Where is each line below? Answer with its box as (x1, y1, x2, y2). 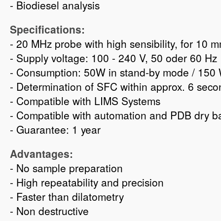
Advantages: (10, 146, 73, 161)
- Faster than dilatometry (10, 189, 124, 204)
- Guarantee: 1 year (10, 122, 101, 137)
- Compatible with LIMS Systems (10, 93, 160, 108)
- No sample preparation (10, 160, 123, 175)
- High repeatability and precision (10, 175, 164, 189)
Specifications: (10, 22, 85, 37)
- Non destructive (10, 203, 89, 218)
